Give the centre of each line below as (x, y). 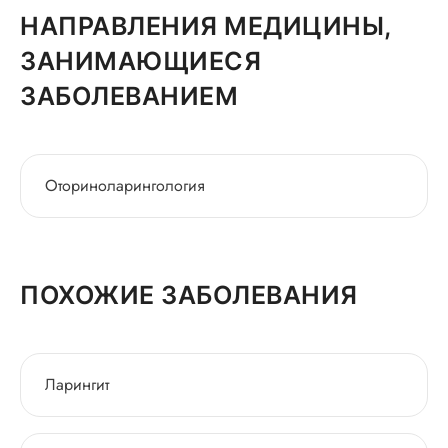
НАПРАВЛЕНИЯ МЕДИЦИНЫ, (205, 26)
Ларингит (77, 384)
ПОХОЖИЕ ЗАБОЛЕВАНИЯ (189, 295)
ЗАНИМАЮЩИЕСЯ (140, 61)
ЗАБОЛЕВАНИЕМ (129, 96)
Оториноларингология (125, 185)
